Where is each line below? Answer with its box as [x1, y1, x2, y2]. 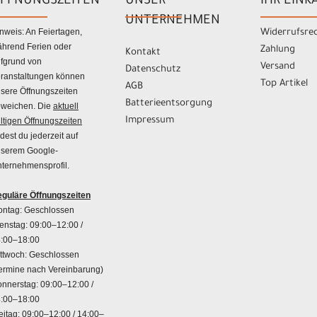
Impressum [125, 115, 175, 127]
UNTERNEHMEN [125, 14, 221, 29]
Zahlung [260, 45, 295, 56]
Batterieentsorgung [125, 98, 213, 110]
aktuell [52, 101, 79, 112]
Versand [260, 62, 295, 73]
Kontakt [125, 47, 161, 59]
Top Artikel [260, 79, 308, 90]
